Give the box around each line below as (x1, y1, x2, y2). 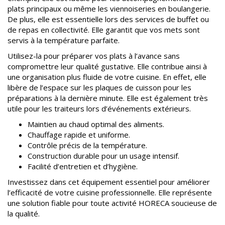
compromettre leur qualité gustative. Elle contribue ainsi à (8, 61, 207, 71)
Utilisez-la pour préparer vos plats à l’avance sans (8, 50, 180, 61)
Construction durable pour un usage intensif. (28, 150, 179, 161)
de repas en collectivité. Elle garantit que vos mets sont (8, 24, 200, 35)
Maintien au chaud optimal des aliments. (28, 119, 164, 129)
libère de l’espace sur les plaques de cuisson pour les (8, 82, 191, 92)
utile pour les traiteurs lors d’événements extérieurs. (8, 103, 191, 114)
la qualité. (8, 208, 40, 218)
